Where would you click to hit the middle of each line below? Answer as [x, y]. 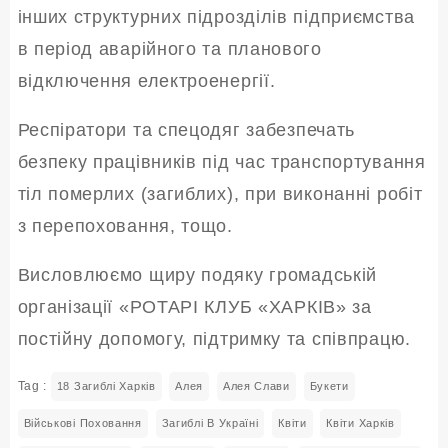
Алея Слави [256, 386]
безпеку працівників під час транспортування [221, 162]
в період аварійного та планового [169, 49]
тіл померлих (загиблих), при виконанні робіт [220, 194]
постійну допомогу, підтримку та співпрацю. [214, 339]
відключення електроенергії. [146, 81]
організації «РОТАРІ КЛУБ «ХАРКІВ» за [194, 307]
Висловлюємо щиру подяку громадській [197, 275]
